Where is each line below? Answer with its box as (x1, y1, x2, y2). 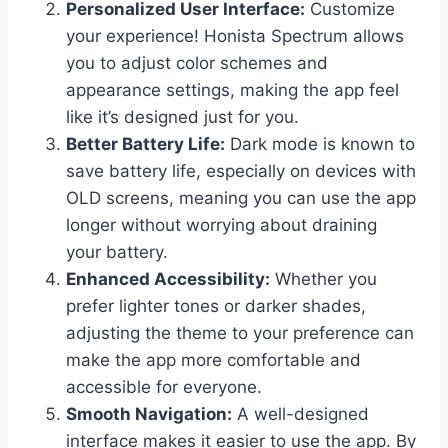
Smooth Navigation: (66, 404, 232, 425)
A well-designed (232, 404, 369, 425)
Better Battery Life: (66, 134, 225, 155)
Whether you (270, 269, 377, 290)
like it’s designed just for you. (66, 107, 299, 128)
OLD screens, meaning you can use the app (66, 188, 416, 209)
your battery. (66, 242, 168, 263)
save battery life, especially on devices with (66, 161, 416, 182)
